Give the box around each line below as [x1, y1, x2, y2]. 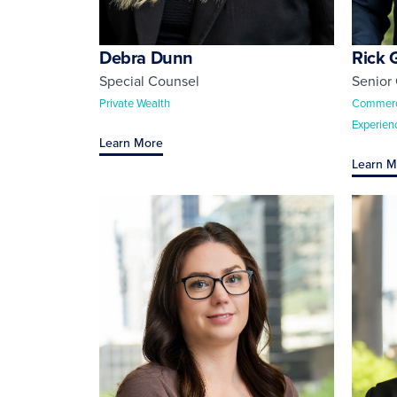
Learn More [99, 133, 163, 152]
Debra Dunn [99, 43, 193, 70]
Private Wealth [99, 94, 170, 111]
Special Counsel [99, 70, 199, 90]
